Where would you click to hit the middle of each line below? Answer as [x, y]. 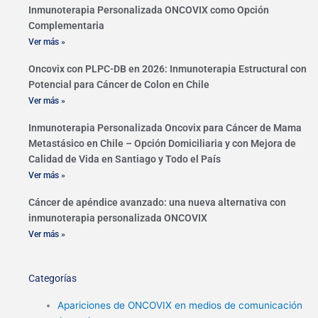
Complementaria [66, 26]
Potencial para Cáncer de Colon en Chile [119, 85]
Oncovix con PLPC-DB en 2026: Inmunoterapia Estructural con [168, 69]
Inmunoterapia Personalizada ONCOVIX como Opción [149, 10]
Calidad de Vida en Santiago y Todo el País [125, 159]
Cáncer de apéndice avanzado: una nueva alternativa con [157, 203]
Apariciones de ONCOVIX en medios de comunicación [180, 306]
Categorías [53, 279]
